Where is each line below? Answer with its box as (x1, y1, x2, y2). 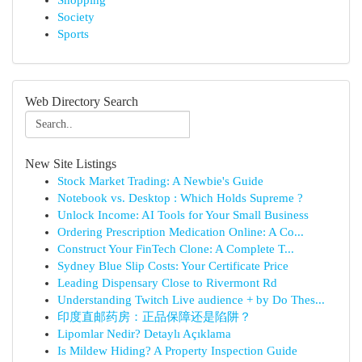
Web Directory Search (25, 95, 138, 108)
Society (57, 11, 95, 23)
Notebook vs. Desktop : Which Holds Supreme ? (57, 192, 303, 204)
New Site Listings (25, 157, 116, 170)
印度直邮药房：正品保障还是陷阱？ (57, 310, 251, 323)
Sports (57, 27, 89, 40)
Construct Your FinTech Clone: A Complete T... (57, 242, 294, 255)
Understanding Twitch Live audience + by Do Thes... (57, 293, 325, 306)
